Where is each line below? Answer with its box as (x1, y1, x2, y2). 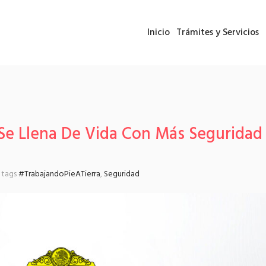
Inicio (147, 25, 170, 40)
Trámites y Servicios (176, 25, 259, 40)
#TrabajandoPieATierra (18, 167, 100, 181)
